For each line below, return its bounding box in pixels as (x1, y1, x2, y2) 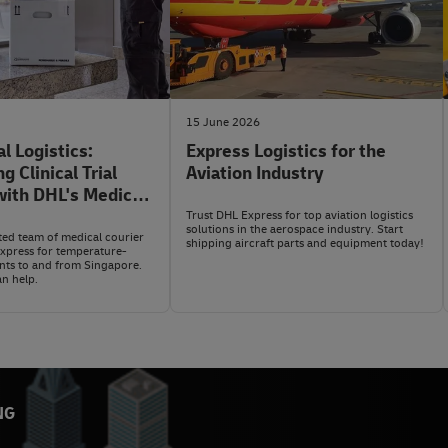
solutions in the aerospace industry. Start (186, 222, 403, 238)
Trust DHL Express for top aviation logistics (186, 208, 413, 224)
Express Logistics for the (186, 140, 386, 164)
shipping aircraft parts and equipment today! (186, 236, 424, 252)
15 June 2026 (186, 115, 260, 131)
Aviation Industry (186, 162, 324, 186)
